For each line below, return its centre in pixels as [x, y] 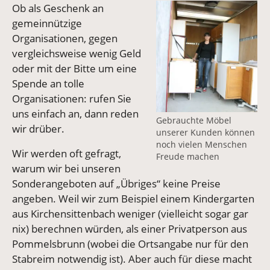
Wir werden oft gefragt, [67, 154]
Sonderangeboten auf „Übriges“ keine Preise [116, 184]
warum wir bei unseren [66, 169]
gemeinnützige [47, 24]
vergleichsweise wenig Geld [77, 54]
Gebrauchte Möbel [194, 121]
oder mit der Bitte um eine [74, 69]
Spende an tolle [48, 84]
